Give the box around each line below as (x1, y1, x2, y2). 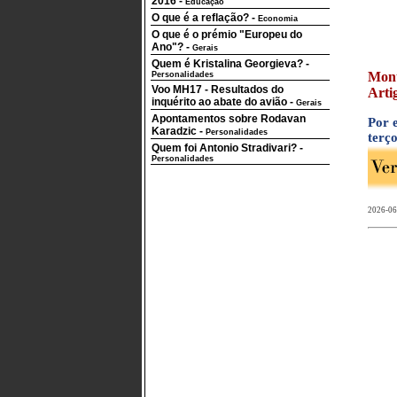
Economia (258, 14, 298, 23)
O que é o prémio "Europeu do (152, 28, 302, 41)
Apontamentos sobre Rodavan (152, 113, 306, 125)
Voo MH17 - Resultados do (152, 83, 284, 96)
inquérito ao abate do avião (152, 96, 287, 108)
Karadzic (152, 125, 197, 137)
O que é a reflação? (152, 12, 249, 24)
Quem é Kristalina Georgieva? (152, 58, 303, 70)
